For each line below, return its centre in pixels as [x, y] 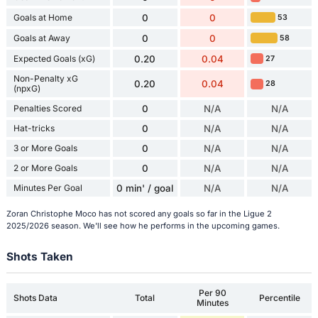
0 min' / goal [145, 188]
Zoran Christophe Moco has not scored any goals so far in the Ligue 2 [139, 213]
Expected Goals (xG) [54, 58]
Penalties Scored [47, 109]
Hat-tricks [34, 128]
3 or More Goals [45, 148]
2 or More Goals [45, 168]
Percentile [279, 298]
